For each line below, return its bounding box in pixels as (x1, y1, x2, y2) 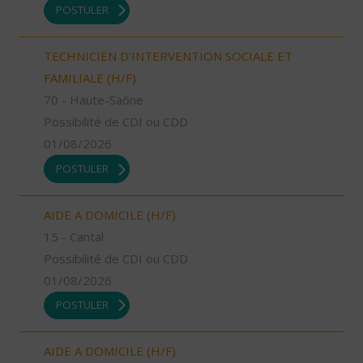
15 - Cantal (44, 228, 104, 245)
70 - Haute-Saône (44, 92, 143, 109)
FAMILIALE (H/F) (44, 70, 136, 87)
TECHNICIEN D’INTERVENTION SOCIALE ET (44, 48, 293, 65)
